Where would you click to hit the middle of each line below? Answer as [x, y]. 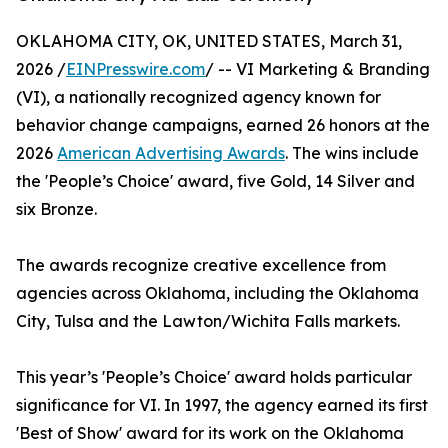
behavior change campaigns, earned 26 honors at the [223, 125]
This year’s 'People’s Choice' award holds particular [214, 377]
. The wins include [352, 153]
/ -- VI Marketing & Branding [317, 69]
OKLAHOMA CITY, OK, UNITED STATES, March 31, [209, 41]
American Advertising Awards [171, 153]
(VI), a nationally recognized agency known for [198, 97]
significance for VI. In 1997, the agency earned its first [222, 405]
